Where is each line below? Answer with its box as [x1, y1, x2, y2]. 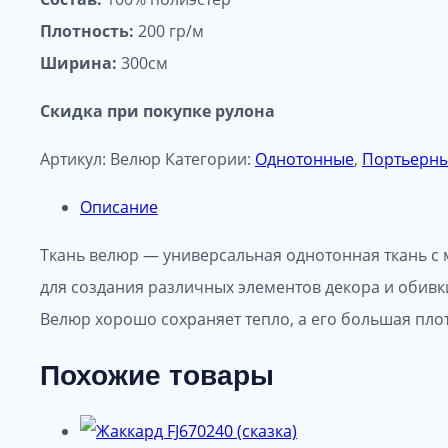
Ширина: [40, 52, 117, 75]
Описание [80, 196, 158, 219]
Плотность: [40, 20, 134, 43]
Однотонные [255, 148, 354, 171]
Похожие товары [40, 359, 274, 391]
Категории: [165, 148, 255, 171]
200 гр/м [134, 20, 204, 43]
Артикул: [40, 148, 110, 171]
